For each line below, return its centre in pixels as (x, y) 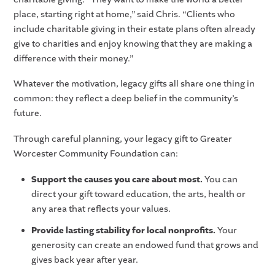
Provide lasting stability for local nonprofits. (123, 230)
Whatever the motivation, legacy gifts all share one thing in (134, 84)
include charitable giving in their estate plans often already (135, 29)
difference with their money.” (75, 58)
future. (29, 114)
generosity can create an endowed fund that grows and (145, 245)
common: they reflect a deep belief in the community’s (126, 99)
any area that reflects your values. (101, 209)
